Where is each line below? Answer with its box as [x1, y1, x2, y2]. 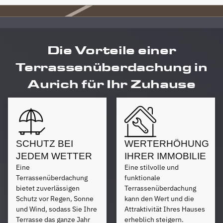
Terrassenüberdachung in [15, 59, 208, 74]
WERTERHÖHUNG [124, 138, 209, 149]
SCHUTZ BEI [16, 138, 73, 149]
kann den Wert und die [124, 194, 194, 203]
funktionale [124, 173, 160, 182]
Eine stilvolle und [124, 162, 179, 172]
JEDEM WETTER [16, 150, 92, 161]
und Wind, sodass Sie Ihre [16, 204, 97, 214]
